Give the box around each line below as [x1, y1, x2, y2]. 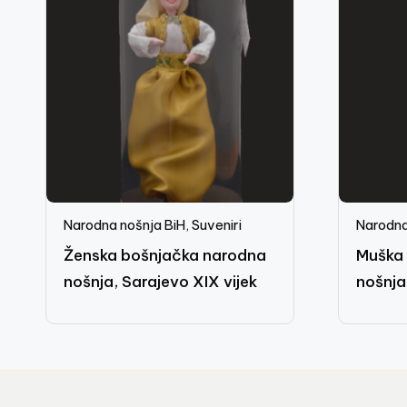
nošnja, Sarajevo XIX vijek [64, 271, 257, 292]
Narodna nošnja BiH [64, 215, 185, 233]
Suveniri [192, 215, 242, 233]
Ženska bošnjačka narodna [64, 244, 266, 265]
